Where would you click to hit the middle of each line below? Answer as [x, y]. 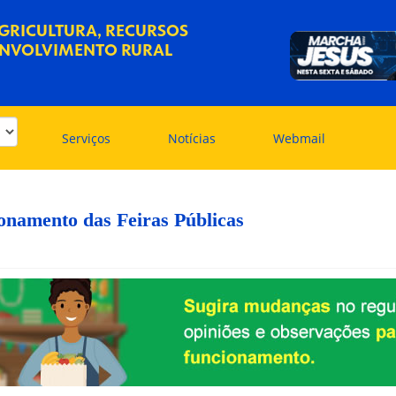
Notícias [192, 138]
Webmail [299, 138]
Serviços [86, 138]
